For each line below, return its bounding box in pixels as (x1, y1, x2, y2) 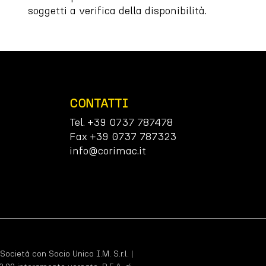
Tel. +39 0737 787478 (69, 116, 173, 129)
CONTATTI (69, 96, 129, 111)
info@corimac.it (69, 144, 147, 158)
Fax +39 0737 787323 (69, 130, 177, 144)
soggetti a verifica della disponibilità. (28, 4, 207, 17)
